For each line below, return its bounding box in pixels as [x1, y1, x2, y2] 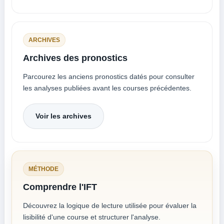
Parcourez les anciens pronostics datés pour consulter [23, 72, 194, 80]
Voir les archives [35, 112, 91, 120]
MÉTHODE [28, 165, 58, 172]
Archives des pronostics [23, 53, 127, 63]
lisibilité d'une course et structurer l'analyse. [23, 213, 160, 221]
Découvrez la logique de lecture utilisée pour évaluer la [23, 201, 196, 209]
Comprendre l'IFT [23, 182, 97, 192]
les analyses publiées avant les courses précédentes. [23, 84, 191, 92]
